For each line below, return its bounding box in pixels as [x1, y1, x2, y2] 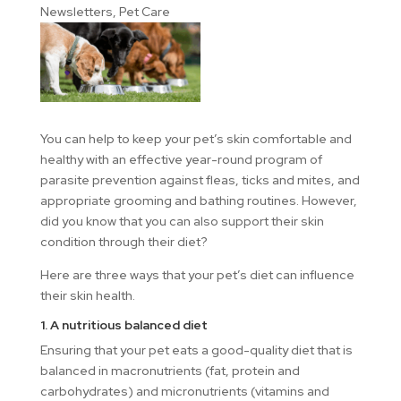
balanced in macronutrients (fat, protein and [39, 363, 300, 380]
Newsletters [39, 3, 113, 20]
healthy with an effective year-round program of [39, 151, 322, 168]
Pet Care [118, 3, 170, 20]
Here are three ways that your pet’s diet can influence [39, 267, 354, 284]
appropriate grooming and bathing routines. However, [39, 192, 357, 209]
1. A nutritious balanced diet [39, 317, 208, 334]
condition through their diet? [39, 234, 208, 251]
